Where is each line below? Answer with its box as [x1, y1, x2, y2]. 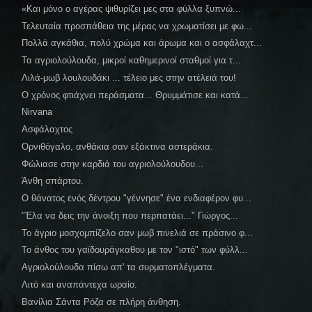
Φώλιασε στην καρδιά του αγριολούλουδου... [22, 158, 204, 169]
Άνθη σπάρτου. [22, 175, 84, 187]
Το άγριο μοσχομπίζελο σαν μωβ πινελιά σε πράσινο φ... [22, 227, 253, 238]
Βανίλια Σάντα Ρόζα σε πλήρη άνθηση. [22, 296, 182, 307]
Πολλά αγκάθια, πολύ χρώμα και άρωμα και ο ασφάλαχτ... [22, 38, 263, 49]
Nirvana [22, 107, 53, 118]
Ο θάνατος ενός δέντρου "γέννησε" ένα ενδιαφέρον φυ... [22, 193, 252, 204]
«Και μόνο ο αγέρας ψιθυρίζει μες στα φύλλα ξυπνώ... [22, 3, 242, 14]
